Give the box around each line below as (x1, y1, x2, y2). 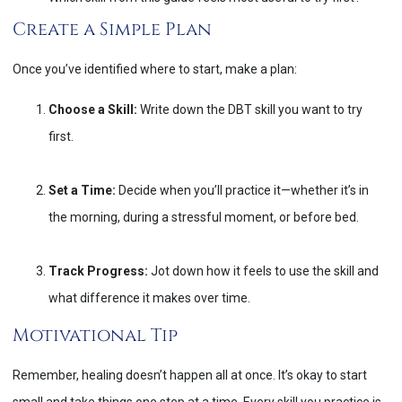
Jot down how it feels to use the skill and (148, 263, 379, 278)
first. (48, 128, 74, 144)
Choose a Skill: (48, 101, 137, 117)
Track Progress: (48, 263, 148, 278)
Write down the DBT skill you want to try (137, 101, 363, 117)
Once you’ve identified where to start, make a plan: (13, 62, 297, 77)
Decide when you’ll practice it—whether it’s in (116, 182, 369, 197)
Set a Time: (48, 182, 116, 197)
